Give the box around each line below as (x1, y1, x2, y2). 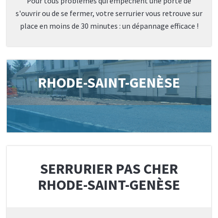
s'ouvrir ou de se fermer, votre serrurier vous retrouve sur (16, 9, 202, 18)
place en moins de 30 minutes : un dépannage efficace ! (19, 21, 199, 31)
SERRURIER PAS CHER (40, 159, 178, 178)
